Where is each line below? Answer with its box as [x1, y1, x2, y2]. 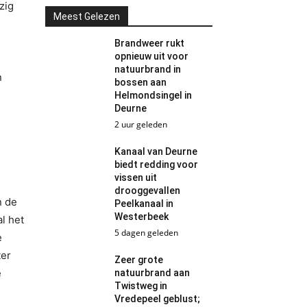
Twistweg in [114, 280, 168, 291]
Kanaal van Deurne [114, 146, 198, 157]
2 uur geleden [114, 119, 168, 130]
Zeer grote [114, 254, 164, 265]
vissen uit [114, 172, 158, 183]
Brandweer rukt [114, 38, 185, 49]
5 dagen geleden [114, 227, 179, 238]
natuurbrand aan [114, 267, 191, 278]
